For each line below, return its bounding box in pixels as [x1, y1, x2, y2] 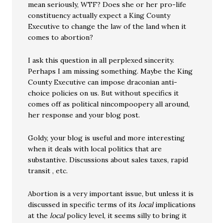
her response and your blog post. [28, 111, 140, 120]
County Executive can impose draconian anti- [28, 78, 178, 87]
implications [153, 200, 196, 210]
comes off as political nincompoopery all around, [28, 100, 190, 109]
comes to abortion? [28, 33, 94, 42]
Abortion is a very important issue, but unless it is [28, 189, 194, 199]
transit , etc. [28, 166, 68, 176]
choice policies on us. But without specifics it [28, 89, 179, 98]
